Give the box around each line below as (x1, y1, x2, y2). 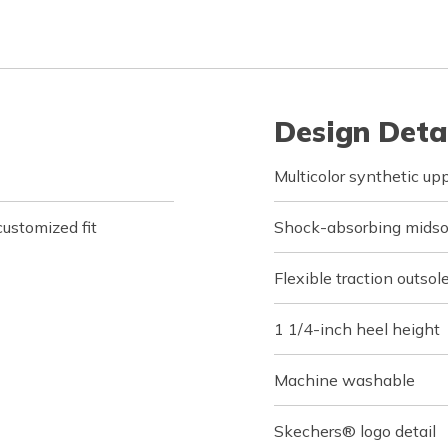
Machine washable (274, 369, 415, 390)
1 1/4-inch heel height (274, 318, 440, 339)
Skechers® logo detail (274, 420, 436, 441)
